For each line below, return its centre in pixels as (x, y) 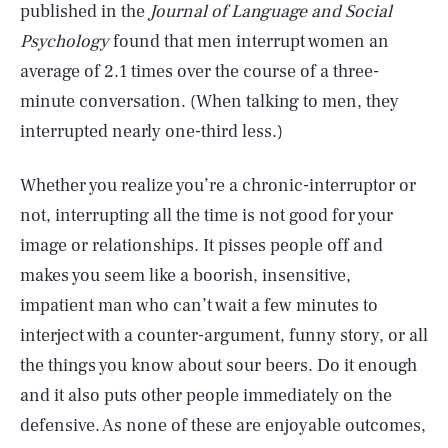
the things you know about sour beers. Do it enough (218, 365)
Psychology (64, 41)
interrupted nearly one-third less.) (151, 131)
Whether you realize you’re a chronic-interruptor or (218, 185)
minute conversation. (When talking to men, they (209, 101)
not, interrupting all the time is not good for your (206, 215)
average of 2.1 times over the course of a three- (199, 71)
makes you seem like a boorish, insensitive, (185, 275)
